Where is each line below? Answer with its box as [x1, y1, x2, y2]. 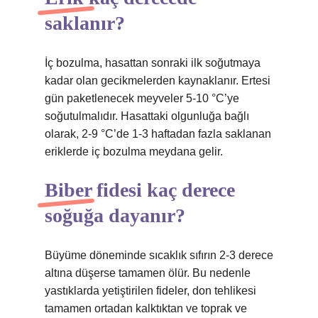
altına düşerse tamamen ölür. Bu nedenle [45, 267, 251, 279]
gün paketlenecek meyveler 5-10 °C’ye [45, 92, 239, 104]
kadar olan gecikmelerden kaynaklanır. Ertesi [45, 75, 270, 87]
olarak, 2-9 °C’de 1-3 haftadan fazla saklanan [45, 128, 271, 140]
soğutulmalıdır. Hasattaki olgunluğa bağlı [45, 110, 249, 122]
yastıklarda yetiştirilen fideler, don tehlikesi [45, 285, 256, 297]
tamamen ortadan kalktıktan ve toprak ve [45, 302, 247, 314]
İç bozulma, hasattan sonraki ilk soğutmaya [45, 57, 261, 69]
